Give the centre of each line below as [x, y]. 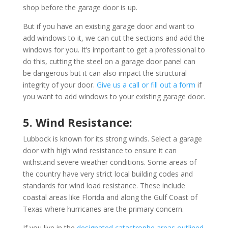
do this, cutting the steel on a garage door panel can [109, 61]
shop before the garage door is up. [80, 7]
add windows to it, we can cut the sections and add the [113, 38]
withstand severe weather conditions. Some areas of [109, 162]
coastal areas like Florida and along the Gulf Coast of [110, 197]
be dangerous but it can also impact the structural [105, 73]
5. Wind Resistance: [77, 122]
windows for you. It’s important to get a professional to [114, 49]
